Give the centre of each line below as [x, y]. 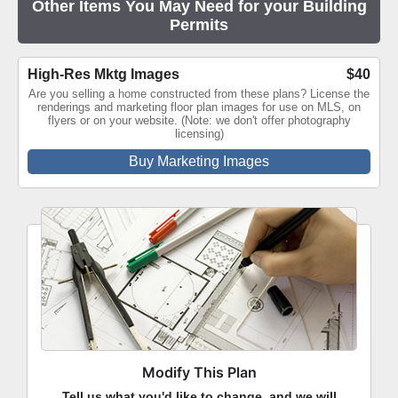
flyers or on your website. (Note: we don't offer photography [199, 121]
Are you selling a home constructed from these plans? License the [199, 94]
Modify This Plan [199, 373]
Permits [199, 25]
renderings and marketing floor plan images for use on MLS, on [199, 107]
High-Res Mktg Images [103, 75]
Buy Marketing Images [199, 162]
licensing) [199, 134]
